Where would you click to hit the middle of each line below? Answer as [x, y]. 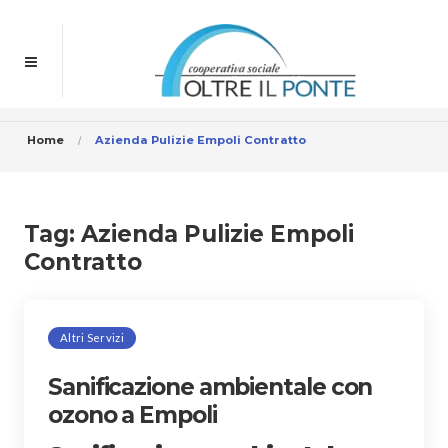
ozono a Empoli [132, 415]
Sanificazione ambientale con [210, 387]
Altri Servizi [92, 337]
